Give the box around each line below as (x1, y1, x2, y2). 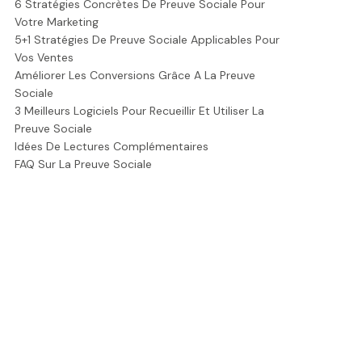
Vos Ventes (15, 50, 74, 65)
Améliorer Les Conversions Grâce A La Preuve (15, 68, 255, 82)
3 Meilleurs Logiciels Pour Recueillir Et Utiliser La (15, 103, 264, 118)
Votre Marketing (15, 15, 99, 29)
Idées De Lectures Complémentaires (15, 139, 208, 154)
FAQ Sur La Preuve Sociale (15, 157, 152, 171)
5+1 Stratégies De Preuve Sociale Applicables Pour (15, 32, 280, 47)
